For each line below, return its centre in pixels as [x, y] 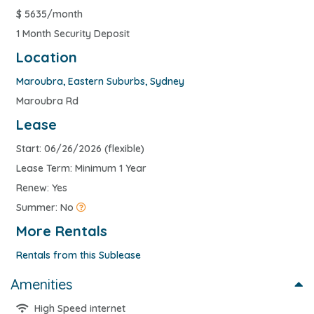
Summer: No [46, 207]
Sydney [167, 81]
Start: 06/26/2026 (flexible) [80, 148]
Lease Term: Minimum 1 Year [81, 168]
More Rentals [62, 231]
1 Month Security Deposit [73, 33]
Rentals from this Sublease [78, 255]
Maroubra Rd [47, 101]
